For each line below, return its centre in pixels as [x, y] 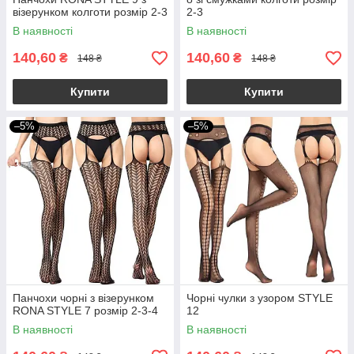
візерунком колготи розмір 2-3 [90, 12]
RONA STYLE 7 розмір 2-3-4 [85, 311]
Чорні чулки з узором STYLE [260, 298]
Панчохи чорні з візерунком [83, 298]
